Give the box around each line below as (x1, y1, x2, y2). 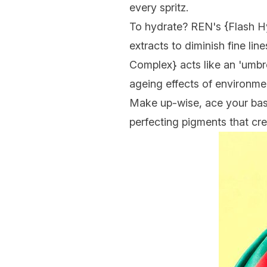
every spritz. (129, 1, 188, 14)
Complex (129, 58, 172, 71)
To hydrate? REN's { (129, 20, 228, 33)
